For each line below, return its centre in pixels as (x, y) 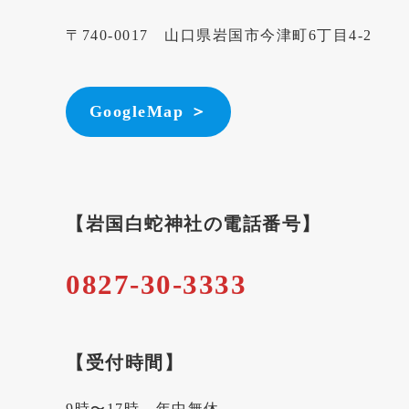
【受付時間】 (125, 363)
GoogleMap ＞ (148, 112)
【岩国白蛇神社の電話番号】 (194, 224)
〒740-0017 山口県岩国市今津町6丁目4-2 (219, 36)
